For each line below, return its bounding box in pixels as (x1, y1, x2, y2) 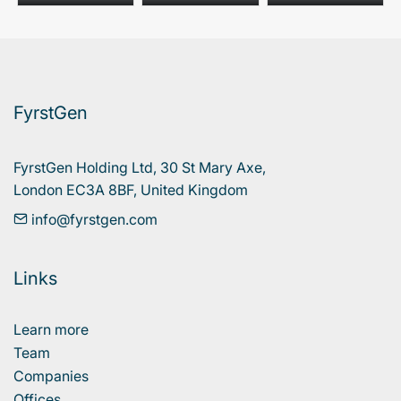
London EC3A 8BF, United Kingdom (13, 180, 248, 199)
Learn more (13, 320, 89, 338)
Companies (13, 366, 89, 385)
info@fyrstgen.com (28, 209, 158, 228)
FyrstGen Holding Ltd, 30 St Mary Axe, (13, 158, 269, 176)
